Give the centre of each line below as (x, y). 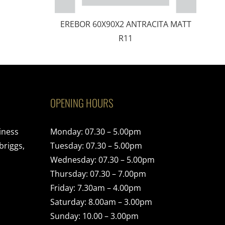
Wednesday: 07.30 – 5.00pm (102, 160)
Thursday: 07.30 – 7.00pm (98, 174)
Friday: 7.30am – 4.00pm (96, 188)
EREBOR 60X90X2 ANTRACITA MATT (126, 24)
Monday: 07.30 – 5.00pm (96, 132)
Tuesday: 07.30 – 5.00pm (96, 146)
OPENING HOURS (82, 103)
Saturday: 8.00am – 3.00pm (101, 202)
